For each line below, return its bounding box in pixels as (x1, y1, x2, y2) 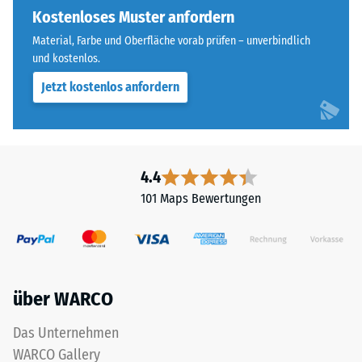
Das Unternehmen (13, 324, 119, 343)
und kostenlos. (32, 52, 100, 65)
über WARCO (13, 288, 113, 311)
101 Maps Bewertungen (140, 191, 261, 206)
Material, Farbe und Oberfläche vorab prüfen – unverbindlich (32, 34, 310, 48)
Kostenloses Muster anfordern (32, 7, 234, 27)
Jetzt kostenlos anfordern (41, 79, 179, 95)
